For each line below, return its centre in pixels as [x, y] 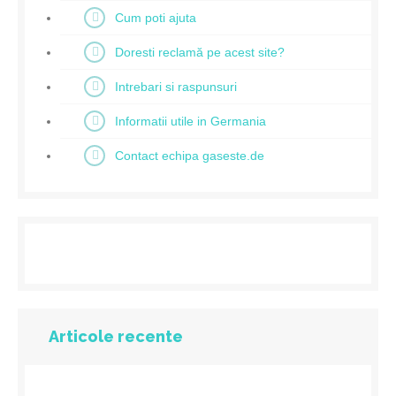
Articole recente [116, 336]
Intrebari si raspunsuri [176, 87]
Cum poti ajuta [156, 18]
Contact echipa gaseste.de [190, 156]
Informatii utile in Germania [190, 121]
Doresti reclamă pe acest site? [200, 52]
